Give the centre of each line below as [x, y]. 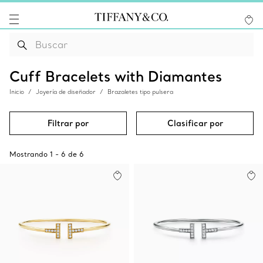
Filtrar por [68, 123]
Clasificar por [195, 123]
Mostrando [28, 154]
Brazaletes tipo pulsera [140, 92]
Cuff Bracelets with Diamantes [116, 76]
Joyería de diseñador [66, 92]
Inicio [17, 92]
